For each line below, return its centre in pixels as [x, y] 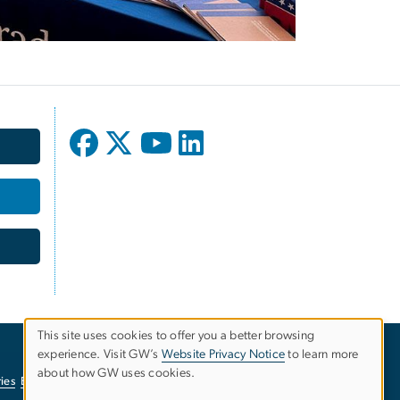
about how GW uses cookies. [117, 374]
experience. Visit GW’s [100, 355]
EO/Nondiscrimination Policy [95, 381]
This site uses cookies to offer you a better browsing [176, 336]
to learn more [322, 355]
